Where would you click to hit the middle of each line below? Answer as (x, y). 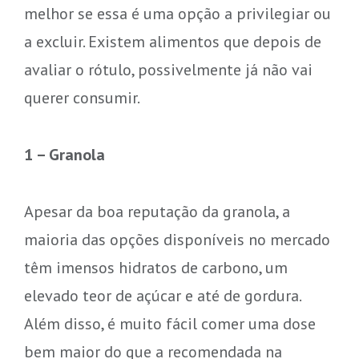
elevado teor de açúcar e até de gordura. (162, 295)
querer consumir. (82, 97)
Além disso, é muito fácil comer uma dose (169, 323)
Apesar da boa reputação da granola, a (157, 211)
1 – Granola (64, 154)
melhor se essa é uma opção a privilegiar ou (177, 13)
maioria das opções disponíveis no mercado (177, 239)
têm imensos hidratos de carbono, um (155, 267)
